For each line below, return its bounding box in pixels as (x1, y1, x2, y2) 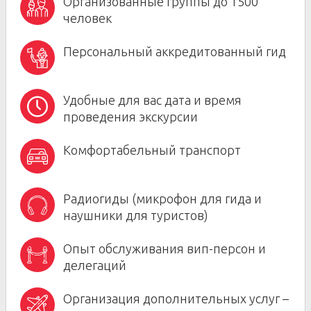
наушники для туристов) (63, 208, 208, 222)
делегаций (63, 258, 126, 272)
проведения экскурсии (63, 110, 198, 124)
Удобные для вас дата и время (63, 93, 242, 107)
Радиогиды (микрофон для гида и (63, 192, 262, 205)
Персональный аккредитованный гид (63, 44, 286, 58)
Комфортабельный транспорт (63, 143, 241, 157)
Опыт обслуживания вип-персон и (63, 242, 266, 255)
